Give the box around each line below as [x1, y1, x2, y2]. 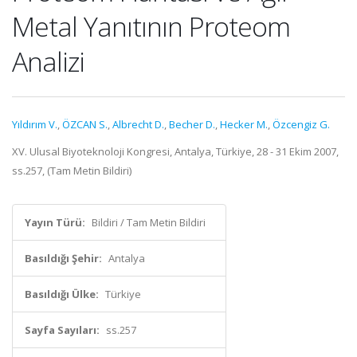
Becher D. [169, 117, 215, 131]
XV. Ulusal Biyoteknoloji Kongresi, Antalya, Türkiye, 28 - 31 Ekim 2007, [12, 144, 339, 159]
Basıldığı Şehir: [25, 251, 102, 265]
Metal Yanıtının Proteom [12, 8, 290, 45]
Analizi [12, 43, 84, 80]
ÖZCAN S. [62, 117, 108, 131]
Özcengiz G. [273, 117, 330, 131]
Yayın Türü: [25, 215, 85, 229]
